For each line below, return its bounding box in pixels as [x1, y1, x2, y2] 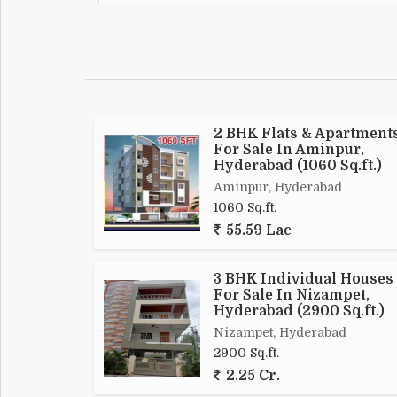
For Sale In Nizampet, [214, 287, 370, 304]
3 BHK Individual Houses [214, 271, 393, 288]
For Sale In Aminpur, [214, 142, 364, 159]
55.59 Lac [222, 222, 292, 239]
